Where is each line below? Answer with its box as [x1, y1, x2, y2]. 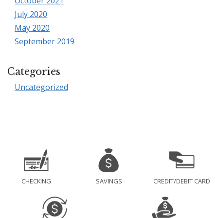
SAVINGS [95, 177, 122, 186]
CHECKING [21, 177, 52, 186]
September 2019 [15, 36, 74, 47]
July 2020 [15, 9, 47, 20]
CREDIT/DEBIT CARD [153, 177, 210, 186]
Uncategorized [15, 81, 68, 92]
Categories [7, 65, 60, 77]
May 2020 [15, 22, 50, 34]
